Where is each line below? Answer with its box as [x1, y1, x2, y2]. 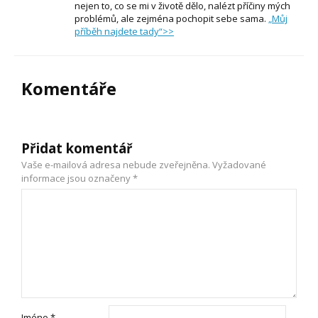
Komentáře [21, 76, 116, 100]
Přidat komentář [21, 138, 133, 157]
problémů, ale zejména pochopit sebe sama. [75, 11, 268, 25]
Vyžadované [212, 158, 266, 171]
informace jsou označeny [21, 171, 133, 185]
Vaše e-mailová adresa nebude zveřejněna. [21, 158, 210, 171]
